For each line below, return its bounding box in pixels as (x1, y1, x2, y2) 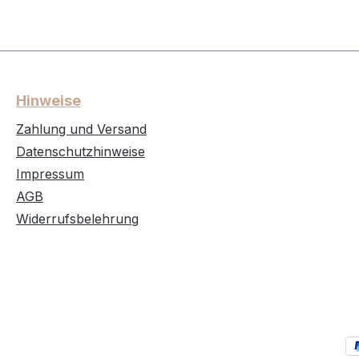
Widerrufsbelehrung (16, 211, 139, 228)
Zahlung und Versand (16, 121, 147, 138)
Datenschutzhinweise (16, 143, 145, 160)
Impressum (16, 166, 84, 183)
